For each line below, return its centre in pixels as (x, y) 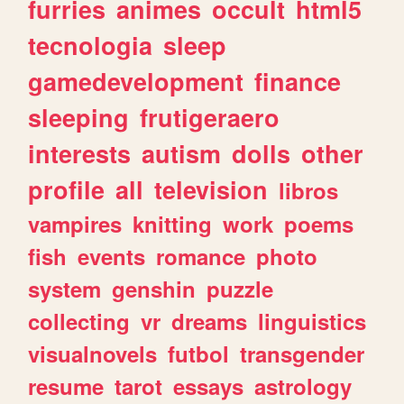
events (112, 256)
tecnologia (91, 45)
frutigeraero (210, 117)
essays (209, 386)
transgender (303, 353)
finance (298, 81)
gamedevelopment (136, 81)
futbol (199, 353)
